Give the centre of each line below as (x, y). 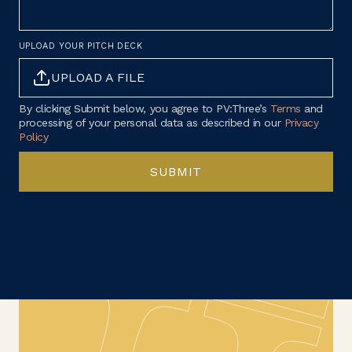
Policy (34, 137)
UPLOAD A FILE (98, 77)
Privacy (301, 123)
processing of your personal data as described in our (152, 123)
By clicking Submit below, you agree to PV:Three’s (145, 108)
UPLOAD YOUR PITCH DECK (81, 46)
